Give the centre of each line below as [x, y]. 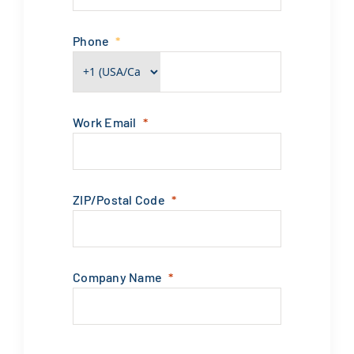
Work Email [104, 122]
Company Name [117, 277]
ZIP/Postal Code [119, 199]
